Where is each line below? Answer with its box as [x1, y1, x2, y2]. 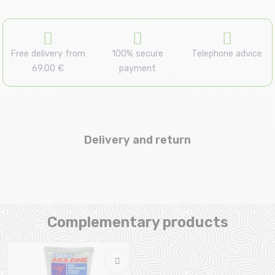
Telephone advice [192, 48, 263, 60]
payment [118, 63, 156, 74]
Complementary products [47, 214, 228, 231]
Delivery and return [84, 133, 191, 147]
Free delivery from [10, 48, 85, 60]
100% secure [111, 48, 163, 60]
